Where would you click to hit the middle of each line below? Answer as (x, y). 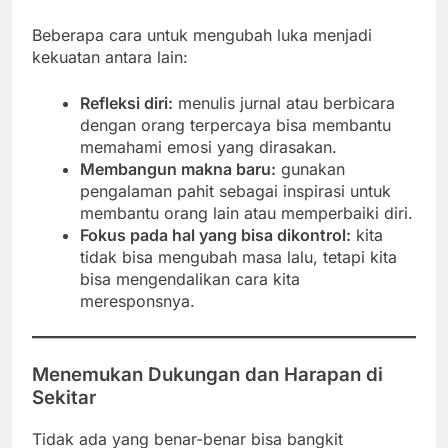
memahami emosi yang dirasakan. (208, 147)
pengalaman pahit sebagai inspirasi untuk (235, 191)
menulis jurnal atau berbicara (284, 103)
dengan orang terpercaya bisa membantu (235, 125)
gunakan (310, 169)
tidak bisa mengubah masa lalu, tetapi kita (238, 257)
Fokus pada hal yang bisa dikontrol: (215, 235)
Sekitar (64, 398)
